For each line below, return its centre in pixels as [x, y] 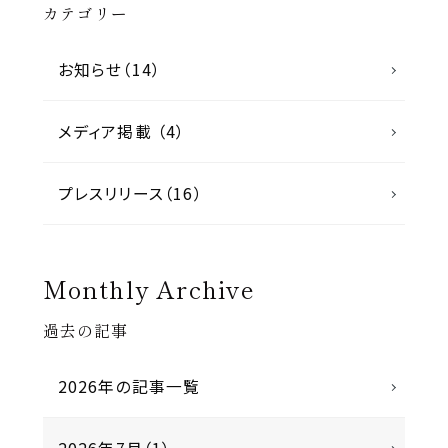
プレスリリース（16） [130, 194]
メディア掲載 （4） [121, 132]
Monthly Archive [149, 289]
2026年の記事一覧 [129, 387]
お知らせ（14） [109, 70]
